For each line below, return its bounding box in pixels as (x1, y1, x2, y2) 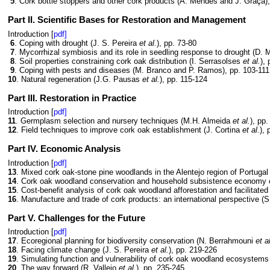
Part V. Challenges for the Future (8, 212, 145, 223)
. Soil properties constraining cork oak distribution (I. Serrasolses (14, 56, 243, 66)
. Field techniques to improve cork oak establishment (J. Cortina (16, 125, 242, 135)
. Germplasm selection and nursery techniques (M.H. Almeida (16, 116, 233, 126)
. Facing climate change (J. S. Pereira (16, 245, 151, 255)
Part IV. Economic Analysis (8, 143, 121, 154)
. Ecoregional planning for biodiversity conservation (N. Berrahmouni (16, 236, 256, 246)
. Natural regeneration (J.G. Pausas (16, 74, 142, 84)
